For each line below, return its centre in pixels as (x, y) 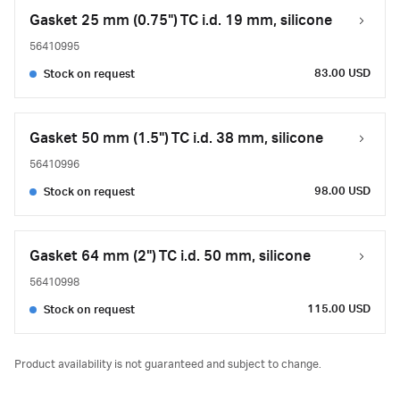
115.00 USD (339, 309)
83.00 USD (342, 73)
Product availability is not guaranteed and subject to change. (168, 364)
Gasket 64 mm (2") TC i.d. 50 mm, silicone (170, 256)
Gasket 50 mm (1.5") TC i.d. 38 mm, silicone (176, 138)
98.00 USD (342, 191)
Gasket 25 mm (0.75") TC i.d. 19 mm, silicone (181, 21)
